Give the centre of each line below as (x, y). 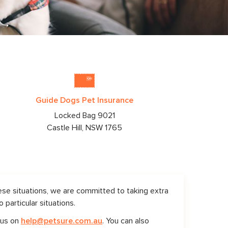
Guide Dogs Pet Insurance (84, 100)
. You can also (126, 221)
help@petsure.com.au (62, 221)
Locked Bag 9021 (84, 116)
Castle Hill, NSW (75, 128)
